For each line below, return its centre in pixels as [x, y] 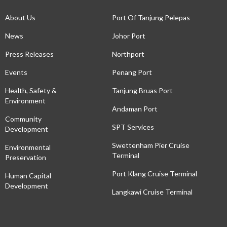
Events [16, 72]
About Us [21, 18]
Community [24, 119]
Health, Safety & [31, 91]
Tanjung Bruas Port [142, 91]
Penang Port [132, 72]
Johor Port [128, 36]
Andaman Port [135, 109]
